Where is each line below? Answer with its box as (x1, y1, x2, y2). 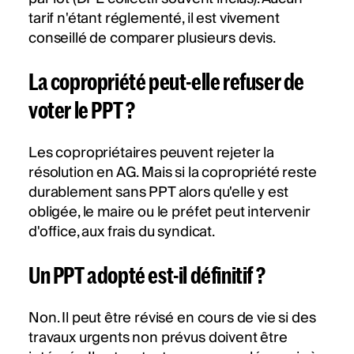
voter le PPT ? (28, 96, 135, 123)
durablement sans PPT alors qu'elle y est (28, 180, 288, 205)
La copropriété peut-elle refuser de (28, 68, 305, 95)
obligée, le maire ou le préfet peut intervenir (28, 200, 311, 225)
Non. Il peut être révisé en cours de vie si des (28, 306, 316, 331)
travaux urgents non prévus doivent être (28, 326, 288, 351)
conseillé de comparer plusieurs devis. (28, 26, 276, 51)
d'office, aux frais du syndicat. (28, 220, 215, 245)
